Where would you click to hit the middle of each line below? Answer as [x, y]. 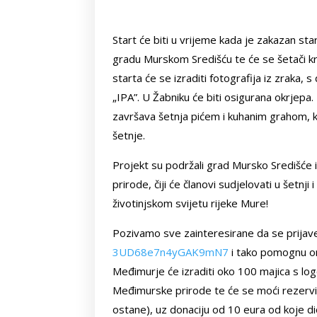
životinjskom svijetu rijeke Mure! [191, 203]
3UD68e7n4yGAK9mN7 [171, 252]
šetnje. [129, 135]
